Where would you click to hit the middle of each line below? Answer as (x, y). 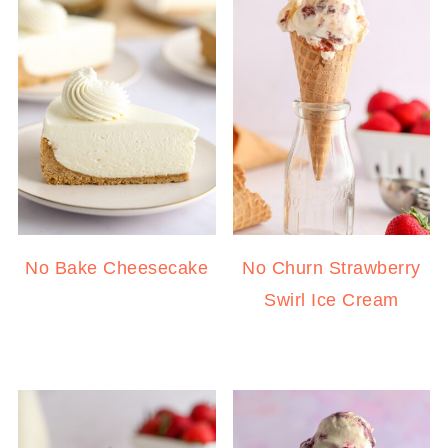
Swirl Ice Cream (331, 299)
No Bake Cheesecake (117, 267)
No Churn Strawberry (331, 267)
